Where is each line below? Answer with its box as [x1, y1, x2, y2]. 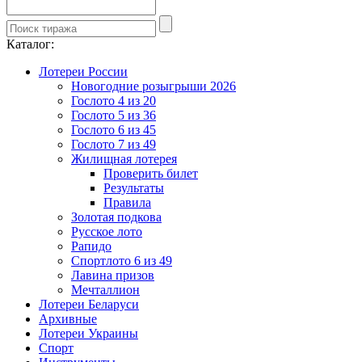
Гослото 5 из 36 [71, 107, 156, 122]
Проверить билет [103, 166, 198, 180]
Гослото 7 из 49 [71, 137, 156, 151]
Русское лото [71, 224, 142, 238]
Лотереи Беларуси [39, 297, 139, 311]
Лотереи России [39, 64, 128, 78]
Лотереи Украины [39, 326, 138, 340]
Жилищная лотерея [71, 151, 177, 166]
